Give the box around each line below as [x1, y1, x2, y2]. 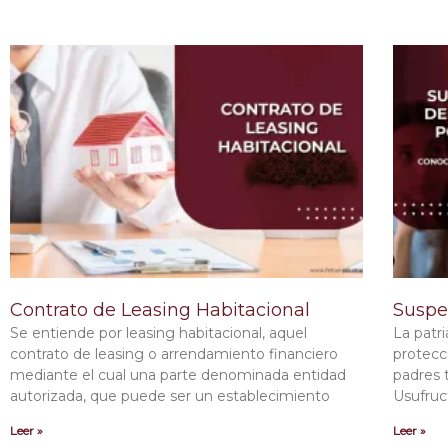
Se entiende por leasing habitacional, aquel [10, 324, 307, 343]
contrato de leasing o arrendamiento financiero [10, 345, 338, 364]
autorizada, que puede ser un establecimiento [10, 387, 330, 406]
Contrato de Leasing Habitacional [10, 299, 310, 322]
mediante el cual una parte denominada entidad [10, 366, 346, 385]
